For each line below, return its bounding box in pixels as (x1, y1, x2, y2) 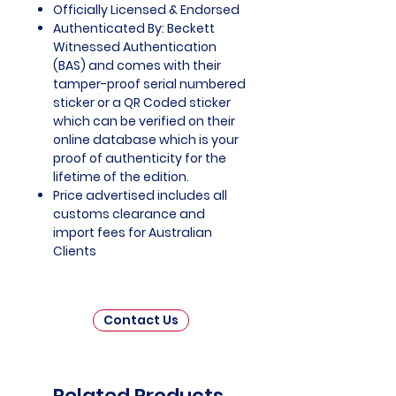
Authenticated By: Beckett (53, 19, 215, 38)
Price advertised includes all (53, 187, 227, 205)
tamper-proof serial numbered (53, 75, 246, 94)
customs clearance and (53, 205, 205, 224)
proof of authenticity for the (53, 149, 226, 168)
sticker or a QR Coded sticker (53, 94, 231, 112)
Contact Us (103, 311, 179, 330)
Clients (53, 242, 96, 261)
